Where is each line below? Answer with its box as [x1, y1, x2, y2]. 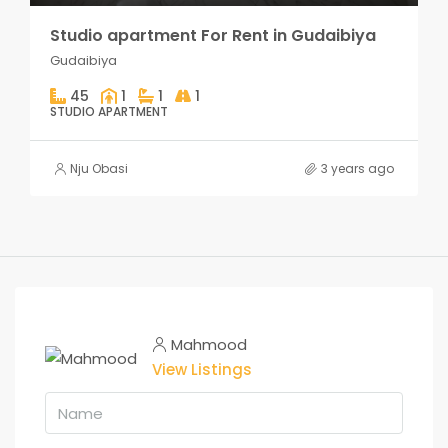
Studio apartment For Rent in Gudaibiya [50, 24, 376, 48]
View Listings [152, 359, 252, 381]
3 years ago [321, 160, 394, 178]
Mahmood [171, 334, 247, 356]
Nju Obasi [70, 160, 128, 178]
